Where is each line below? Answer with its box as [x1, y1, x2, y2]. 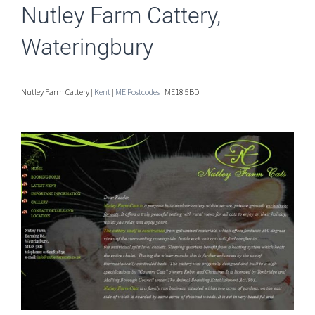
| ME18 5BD [160, 86, 199, 97]
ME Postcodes [115, 86, 160, 97]
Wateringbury [21, 33, 153, 60]
